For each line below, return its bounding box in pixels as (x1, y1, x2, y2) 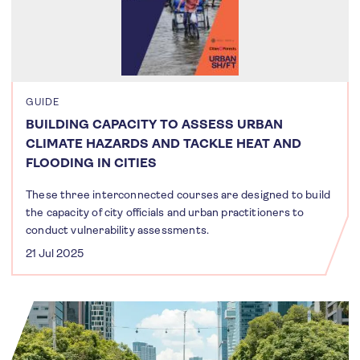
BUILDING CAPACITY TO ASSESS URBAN (26, 116, 283, 132)
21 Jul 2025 (26, 246, 84, 260)
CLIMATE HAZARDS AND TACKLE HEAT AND (26, 135, 301, 151)
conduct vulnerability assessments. (26, 223, 210, 236)
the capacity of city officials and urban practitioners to (26, 205, 305, 219)
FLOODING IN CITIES (26, 154, 157, 170)
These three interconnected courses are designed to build (26, 187, 331, 201)
